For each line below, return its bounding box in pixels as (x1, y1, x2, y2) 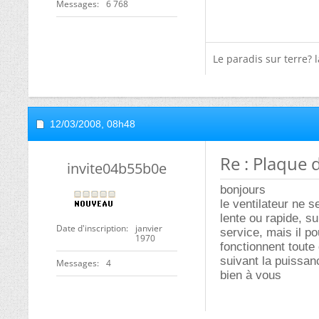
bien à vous (220, 268, 281, 282)
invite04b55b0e (67, 159, 167, 178)
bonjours (220, 183, 266, 197)
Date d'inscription (56, 222, 126, 234)
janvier (135, 222, 162, 234)
